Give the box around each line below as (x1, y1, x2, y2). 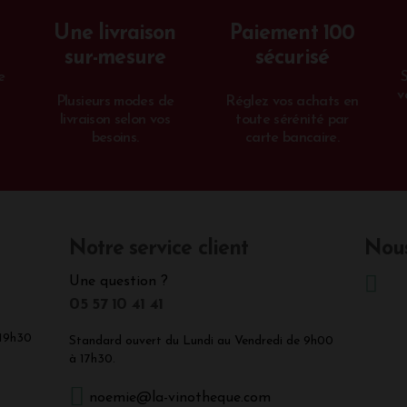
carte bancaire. (244, 131, 340, 146)
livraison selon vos (60, 113, 170, 128)
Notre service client (69, 239, 249, 261)
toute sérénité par (235, 113, 349, 128)
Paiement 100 (230, 24, 354, 45)
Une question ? (69, 274, 169, 290)
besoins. (91, 131, 139, 146)
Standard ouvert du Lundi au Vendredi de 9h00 (69, 334, 334, 349)
